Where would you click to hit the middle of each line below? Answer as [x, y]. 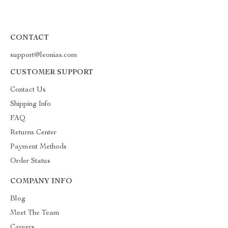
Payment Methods [38, 147]
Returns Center [33, 133]
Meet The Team [35, 213]
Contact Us [28, 90]
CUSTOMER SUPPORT [52, 73]
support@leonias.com [44, 55]
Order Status [30, 161]
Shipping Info [31, 104]
